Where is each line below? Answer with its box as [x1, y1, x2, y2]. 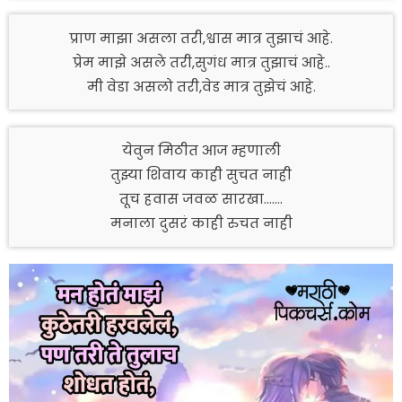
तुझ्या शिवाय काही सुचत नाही [110, 165, 292, 185]
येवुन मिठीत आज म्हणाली [121, 141, 281, 161]
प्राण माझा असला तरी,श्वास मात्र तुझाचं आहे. [69, 28, 333, 48]
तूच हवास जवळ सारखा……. [119, 189, 283, 209]
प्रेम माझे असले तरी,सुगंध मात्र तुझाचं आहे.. [72, 52, 330, 72]
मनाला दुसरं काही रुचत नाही [109, 214, 293, 233]
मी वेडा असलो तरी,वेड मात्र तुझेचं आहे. [86, 76, 316, 96]
